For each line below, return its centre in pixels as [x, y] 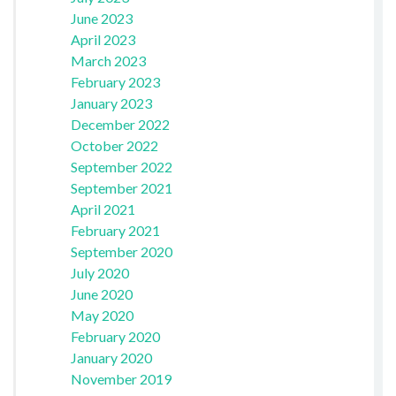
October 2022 [114, 146]
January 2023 [111, 103]
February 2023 [115, 82]
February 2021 [115, 231]
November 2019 [121, 379]
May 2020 [102, 316]
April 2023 [103, 40]
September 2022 [121, 167]
